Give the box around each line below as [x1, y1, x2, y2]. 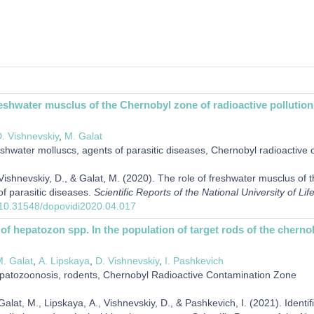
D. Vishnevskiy [95, 254, 159, 266]
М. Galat [64, 130, 102, 142]
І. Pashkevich [164, 254, 224, 266]
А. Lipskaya [38, 254, 90, 266]
